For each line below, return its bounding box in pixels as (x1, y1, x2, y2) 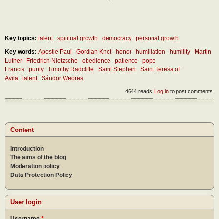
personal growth (136, 35, 179, 42)
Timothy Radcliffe (48, 66, 94, 73)
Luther (5, 57, 22, 65)
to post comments (169, 88, 213, 95)
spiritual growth (57, 35, 98, 42)
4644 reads (125, 88, 152, 95)
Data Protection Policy (10, 171, 72, 178)
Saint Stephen (98, 66, 136, 73)
